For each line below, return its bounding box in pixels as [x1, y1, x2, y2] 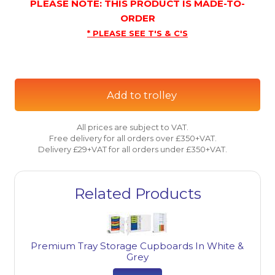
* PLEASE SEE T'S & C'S [87, 28, 188, 38]
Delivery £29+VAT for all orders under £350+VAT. [38, 144, 228, 154]
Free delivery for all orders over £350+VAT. [48, 133, 217, 143]
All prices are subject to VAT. [77, 122, 189, 132]
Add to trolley [106, 88, 177, 101]
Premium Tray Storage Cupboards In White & [31, 239, 244, 252]
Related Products [74, 184, 201, 203]
